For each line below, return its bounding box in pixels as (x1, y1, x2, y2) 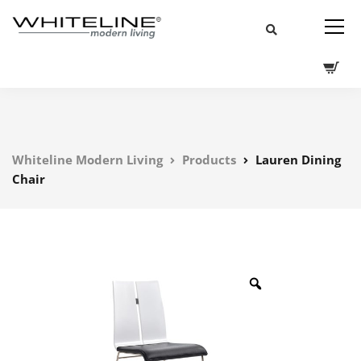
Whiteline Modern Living (12, 151, 163, 168)
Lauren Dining (255, 151, 341, 168)
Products (182, 151, 236, 168)
